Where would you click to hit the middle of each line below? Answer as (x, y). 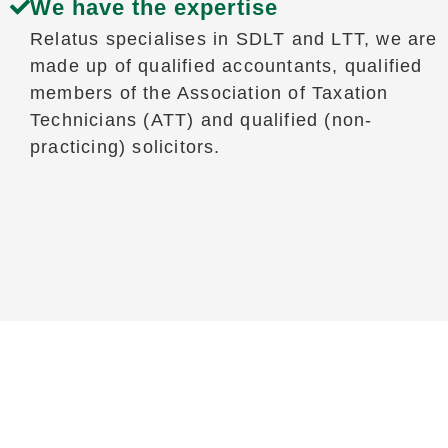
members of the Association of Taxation (209, 93)
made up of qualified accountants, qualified (226, 66)
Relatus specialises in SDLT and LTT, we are (233, 39)
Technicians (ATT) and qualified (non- (201, 120)
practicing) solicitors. (125, 147)
